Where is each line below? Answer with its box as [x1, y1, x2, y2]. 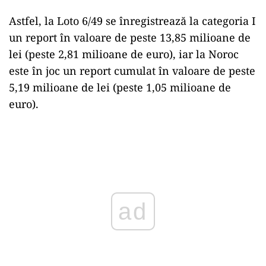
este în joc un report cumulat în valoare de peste [9, 63, 255, 78]
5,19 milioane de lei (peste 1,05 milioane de [9, 80, 231, 94]
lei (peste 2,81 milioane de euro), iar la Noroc [9, 46, 239, 61]
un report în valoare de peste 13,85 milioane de [9, 30, 251, 45]
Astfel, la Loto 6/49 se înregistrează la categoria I [9, 13, 256, 28]
